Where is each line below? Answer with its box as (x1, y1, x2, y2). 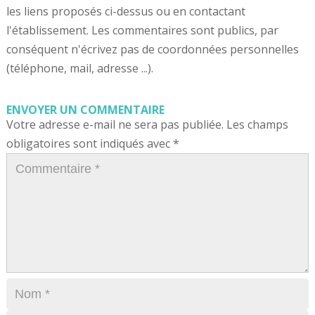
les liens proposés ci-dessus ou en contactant (6, 4, 245, 20)
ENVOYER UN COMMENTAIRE (6, 102, 165, 118)
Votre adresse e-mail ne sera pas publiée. (6, 117, 224, 133)
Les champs (226, 117, 288, 133)
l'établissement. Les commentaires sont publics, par (6, 22, 278, 39)
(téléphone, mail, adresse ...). (6, 60, 153, 77)
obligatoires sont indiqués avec (6, 136, 173, 152)
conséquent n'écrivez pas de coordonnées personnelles (6, 41, 299, 58)
